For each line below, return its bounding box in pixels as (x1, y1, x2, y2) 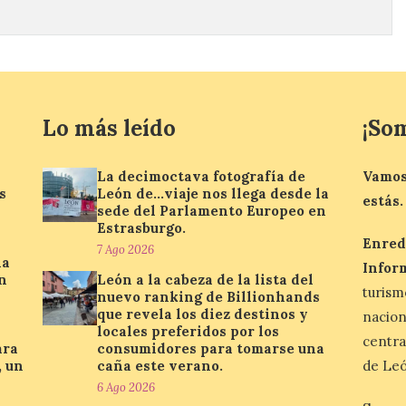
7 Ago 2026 (97, 241, 155, 257)
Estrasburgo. (97, 218, 187, 237)
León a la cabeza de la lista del (97, 270, 314, 288)
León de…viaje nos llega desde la (97, 184, 330, 202)
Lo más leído (43, 113, 177, 142)
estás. (362, 191, 403, 209)
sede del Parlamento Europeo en (97, 201, 327, 219)
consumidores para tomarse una (97, 339, 325, 357)
